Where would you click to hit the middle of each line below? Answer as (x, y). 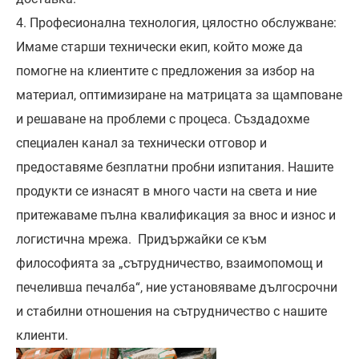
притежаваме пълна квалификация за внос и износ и (176, 216)
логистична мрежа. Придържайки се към (141, 240)
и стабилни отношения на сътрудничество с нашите (171, 312)
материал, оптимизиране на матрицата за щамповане (179, 95)
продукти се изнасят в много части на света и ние (166, 192)
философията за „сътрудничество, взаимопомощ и (169, 264)
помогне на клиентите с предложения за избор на (165, 71)
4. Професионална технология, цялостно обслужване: (176, 23)
